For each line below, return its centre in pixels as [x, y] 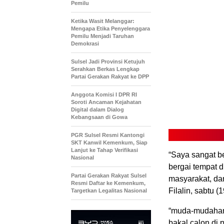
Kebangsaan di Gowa [99, 117]
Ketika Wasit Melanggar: [103, 21]
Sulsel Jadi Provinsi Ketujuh [108, 62]
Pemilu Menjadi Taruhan [102, 36]
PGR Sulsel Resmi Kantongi [108, 135]
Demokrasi [85, 44]
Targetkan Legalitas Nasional [110, 191]
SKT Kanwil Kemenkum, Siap [109, 143]
